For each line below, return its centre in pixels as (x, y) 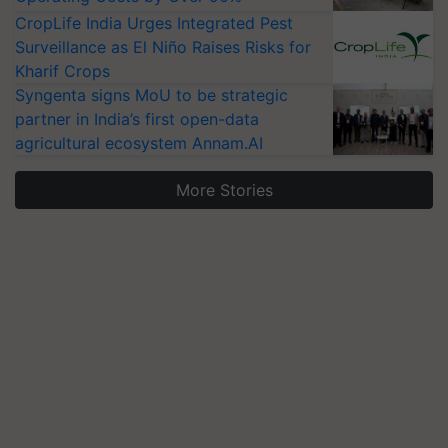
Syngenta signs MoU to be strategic (151, 95)
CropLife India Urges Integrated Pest (154, 23)
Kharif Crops (62, 71)
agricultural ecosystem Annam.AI (139, 143)
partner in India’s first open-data (137, 119)
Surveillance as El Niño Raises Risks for (163, 47)
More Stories (224, 190)
